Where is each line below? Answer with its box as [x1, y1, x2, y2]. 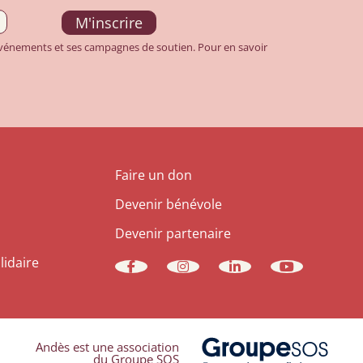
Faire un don [115, 166, 192, 184]
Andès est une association [36, 339, 179, 356]
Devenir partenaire [115, 224, 231, 242]
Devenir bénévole [115, 195, 222, 213]
